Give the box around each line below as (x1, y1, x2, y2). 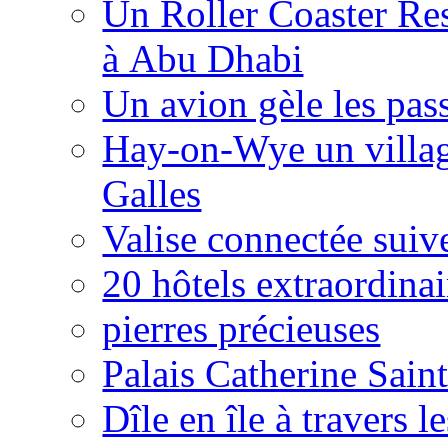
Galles (102, 171, 202, 215)
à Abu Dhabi (102, 36, 304, 80)
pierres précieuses (102, 306, 381, 350)
